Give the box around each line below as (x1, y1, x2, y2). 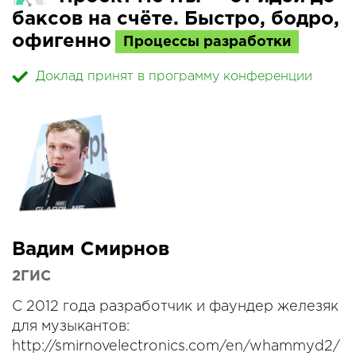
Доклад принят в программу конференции (36, 71, 312, 83)
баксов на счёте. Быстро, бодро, (12, 10, 339, 28)
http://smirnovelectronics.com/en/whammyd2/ (12, 340, 340, 354)
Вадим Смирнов (12, 241, 169, 259)
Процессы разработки (123, 36, 291, 49)
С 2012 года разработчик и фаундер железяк (12, 300, 339, 314)
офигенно (12, 33, 111, 50)
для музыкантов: (12, 320, 130, 334)
